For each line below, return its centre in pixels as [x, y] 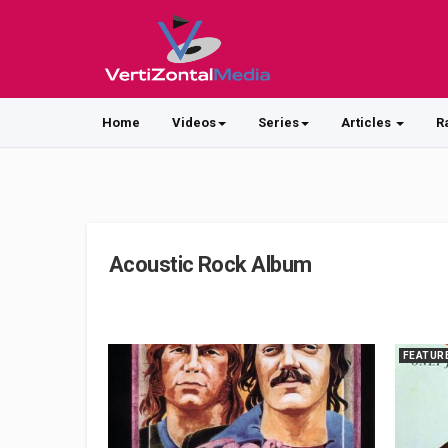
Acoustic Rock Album [210, 264]
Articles [367, 122]
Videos [194, 122]
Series [278, 122]
